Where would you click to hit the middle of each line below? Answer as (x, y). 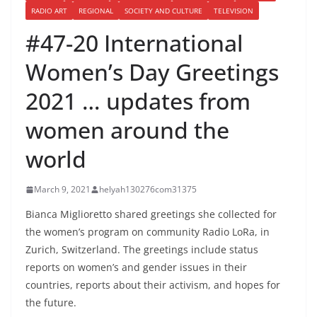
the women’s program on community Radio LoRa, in (148, 232)
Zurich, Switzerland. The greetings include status (142, 250)
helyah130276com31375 (148, 190)
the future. (51, 303)
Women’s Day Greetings (152, 72)
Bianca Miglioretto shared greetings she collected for (151, 214)
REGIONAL (96, 11)
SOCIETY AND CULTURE (163, 11)
